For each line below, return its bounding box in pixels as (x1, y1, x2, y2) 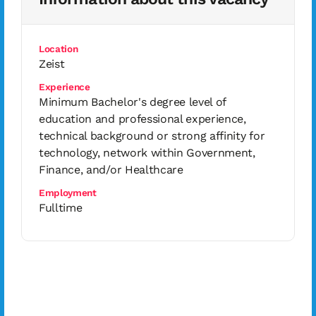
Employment (39, 187, 97, 198)
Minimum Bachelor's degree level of (39, 95, 226, 109)
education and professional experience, (39, 112, 246, 126)
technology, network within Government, (39, 146, 255, 159)
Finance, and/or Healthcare (39, 163, 183, 176)
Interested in (21, 287, 157, 315)
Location (39, 43, 78, 54)
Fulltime (39, 201, 83, 214)
